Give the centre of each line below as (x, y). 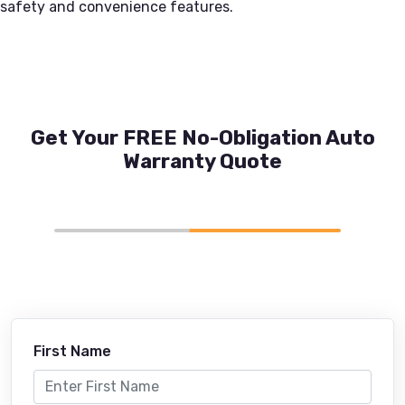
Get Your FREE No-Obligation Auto (202, 137)
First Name (72, 351)
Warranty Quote (202, 161)
